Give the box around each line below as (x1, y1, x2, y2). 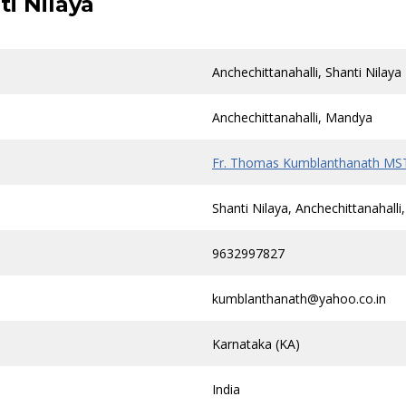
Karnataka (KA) (212, 335, 300, 353)
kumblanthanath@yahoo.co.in (212, 290, 386, 307)
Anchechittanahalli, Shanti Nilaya (212, 63, 401, 81)
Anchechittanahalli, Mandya (212, 109, 372, 126)
